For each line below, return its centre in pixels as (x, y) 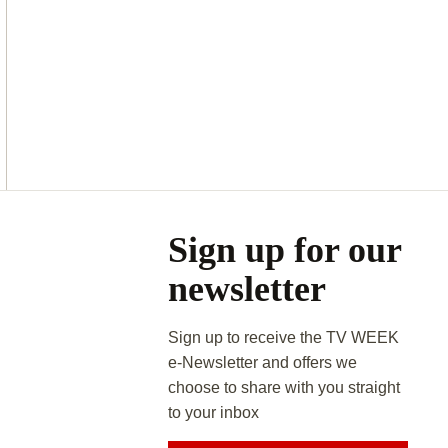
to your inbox (215, 412)
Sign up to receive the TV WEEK (283, 337)
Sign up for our (284, 249)
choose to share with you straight (283, 387)
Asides (175, 208)
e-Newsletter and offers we (262, 362)
